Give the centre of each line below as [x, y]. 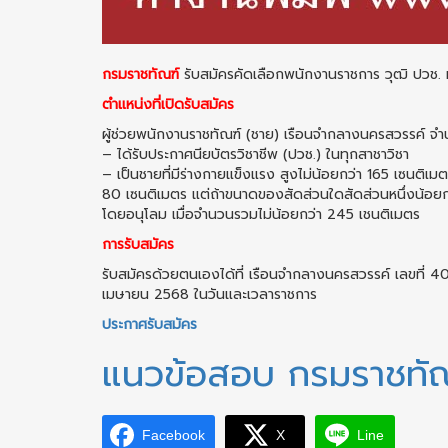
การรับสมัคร [138, 244]
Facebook [173, 435]
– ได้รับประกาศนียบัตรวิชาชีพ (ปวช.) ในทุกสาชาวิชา [255, 154]
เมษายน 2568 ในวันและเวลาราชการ [209, 294]
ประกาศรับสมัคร [149, 324]
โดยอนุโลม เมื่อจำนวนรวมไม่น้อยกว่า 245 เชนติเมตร [261, 214]
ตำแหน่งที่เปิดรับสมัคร [168, 104]
